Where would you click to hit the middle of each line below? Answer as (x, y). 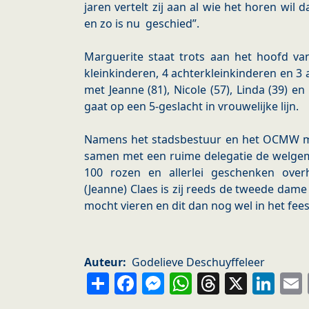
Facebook (189, 282)
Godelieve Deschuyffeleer (198, 262)
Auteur (103, 262)
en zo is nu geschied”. (142, 24)
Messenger (225, 282)
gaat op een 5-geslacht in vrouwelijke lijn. (191, 107)
